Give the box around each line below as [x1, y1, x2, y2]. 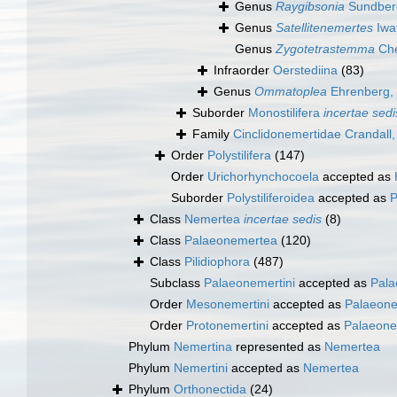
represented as [232, 339, 324, 354]
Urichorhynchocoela [207, 169, 319, 184]
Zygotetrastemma [276, 42, 375, 57]
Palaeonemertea [184, 233, 277, 248]
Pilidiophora [184, 254, 250, 269]
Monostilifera [248, 105, 323, 121]
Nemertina [174, 339, 232, 354]
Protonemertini [186, 318, 269, 333]
